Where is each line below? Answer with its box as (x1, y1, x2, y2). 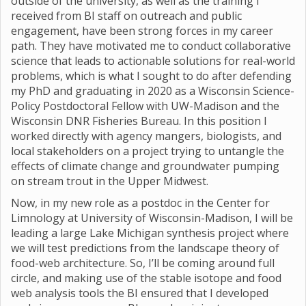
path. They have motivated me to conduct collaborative (11, 38, 291, 53)
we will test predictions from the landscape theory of (11, 240, 279, 255)
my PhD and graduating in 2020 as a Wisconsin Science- (11, 83, 294, 98)
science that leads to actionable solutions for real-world (11, 53, 295, 68)
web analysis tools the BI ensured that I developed (11, 285, 268, 301)
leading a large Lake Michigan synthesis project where (11, 225, 289, 240)
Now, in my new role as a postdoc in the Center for (11, 195, 270, 210)
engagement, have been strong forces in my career (11, 23, 273, 38)
